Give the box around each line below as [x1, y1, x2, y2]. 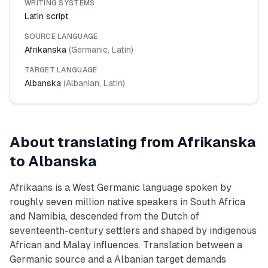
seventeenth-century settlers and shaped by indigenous [10, 225, 257, 236]
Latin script [25, 11, 69, 21]
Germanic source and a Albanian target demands [10, 254, 226, 265]
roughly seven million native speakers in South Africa [10, 196, 245, 208]
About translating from [10, 134, 177, 150]
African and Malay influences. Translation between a [10, 239, 242, 251]
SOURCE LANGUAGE [25, 32, 98, 41]
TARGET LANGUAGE [25, 66, 98, 74]
